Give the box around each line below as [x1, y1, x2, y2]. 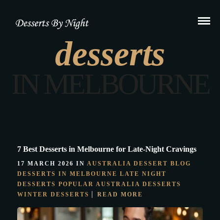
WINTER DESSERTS [17, 191, 89, 198]
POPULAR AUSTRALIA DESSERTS [58, 181, 181, 188]
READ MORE [97, 191, 143, 198]
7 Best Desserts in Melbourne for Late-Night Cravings [17, 145, 196, 153]
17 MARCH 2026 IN [17, 160, 87, 167]
